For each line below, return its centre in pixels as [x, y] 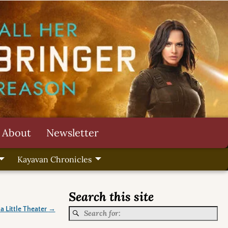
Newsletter [73, 132]
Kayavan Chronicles [54, 160]
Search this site [111, 197]
